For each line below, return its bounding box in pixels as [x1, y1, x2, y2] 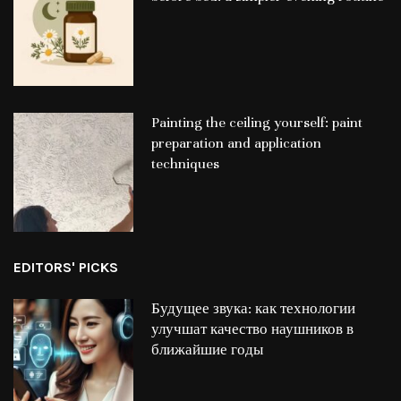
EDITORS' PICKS [13, 259, 118, 277]
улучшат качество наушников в [150, 320, 354, 339]
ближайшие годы [150, 341, 263, 360]
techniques [150, 154, 219, 173]
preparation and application [150, 133, 321, 152]
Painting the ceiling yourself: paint [150, 113, 363, 132]
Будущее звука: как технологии [150, 300, 355, 319]
